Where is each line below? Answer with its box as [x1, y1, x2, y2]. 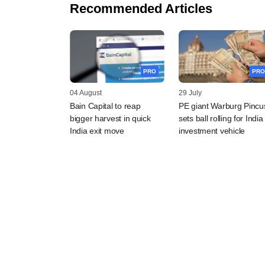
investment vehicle [179, 126, 245, 136]
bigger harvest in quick [70, 114, 151, 124]
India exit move [70, 126, 124, 136]
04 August [70, 89, 102, 98]
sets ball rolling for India [179, 114, 263, 124]
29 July [179, 89, 202, 98]
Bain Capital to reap [70, 101, 141, 111]
